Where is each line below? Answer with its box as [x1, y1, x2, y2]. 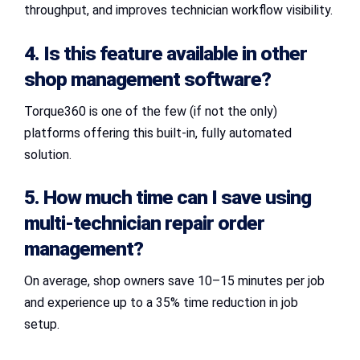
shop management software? [24, 67, 271, 91]
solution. [24, 146, 72, 162]
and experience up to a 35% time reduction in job [24, 295, 298, 311]
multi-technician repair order [24, 211, 264, 235]
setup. [24, 317, 59, 333]
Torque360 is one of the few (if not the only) [24, 103, 277, 119]
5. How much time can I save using [24, 186, 311, 210]
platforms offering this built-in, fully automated [24, 125, 292, 141]
